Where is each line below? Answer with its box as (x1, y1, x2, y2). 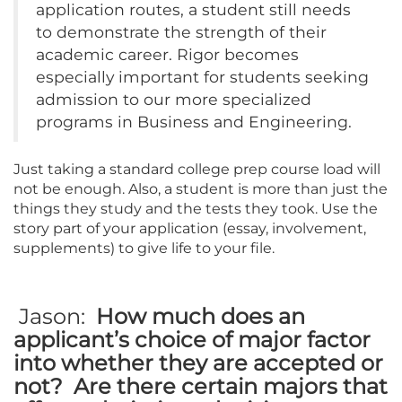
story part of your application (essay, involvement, (13, 219, 366, 237)
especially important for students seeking (36, 66, 369, 86)
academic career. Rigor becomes (36, 44, 299, 64)
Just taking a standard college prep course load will (13, 160, 380, 178)
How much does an (96, 302, 305, 329)
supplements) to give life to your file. (13, 239, 278, 257)
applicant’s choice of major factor (13, 326, 371, 353)
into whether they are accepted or (13, 349, 383, 376)
